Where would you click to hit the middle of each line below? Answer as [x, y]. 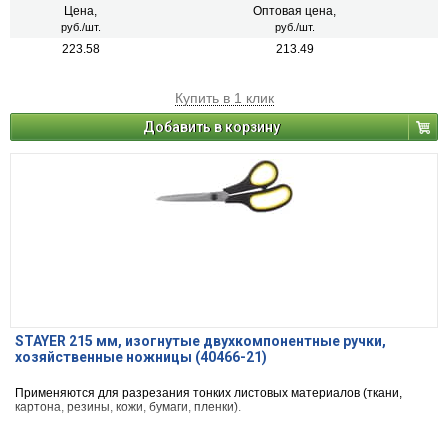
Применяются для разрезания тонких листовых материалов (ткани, [208, 393]
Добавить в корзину [211, 127]
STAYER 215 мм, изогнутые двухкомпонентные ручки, [200, 341]
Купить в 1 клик [224, 98]
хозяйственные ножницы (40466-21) [141, 357]
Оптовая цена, [294, 11]
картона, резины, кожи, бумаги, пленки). [128, 407]
